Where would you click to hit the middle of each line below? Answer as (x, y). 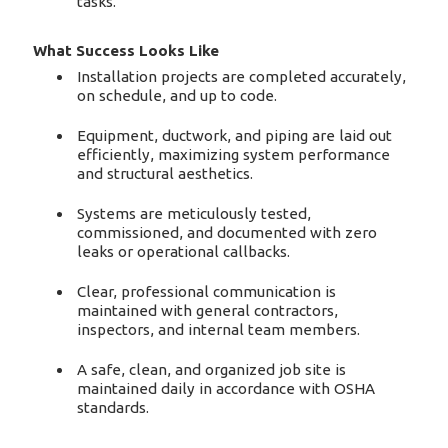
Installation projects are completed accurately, (242, 76)
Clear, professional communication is (207, 291)
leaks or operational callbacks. (184, 251)
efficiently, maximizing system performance (234, 154)
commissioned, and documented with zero (227, 232)
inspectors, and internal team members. (219, 329)
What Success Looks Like (125, 51)
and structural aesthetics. (165, 173)
